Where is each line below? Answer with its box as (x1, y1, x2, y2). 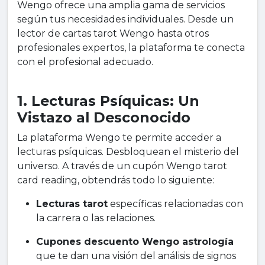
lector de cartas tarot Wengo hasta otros (17, 28, 209, 40)
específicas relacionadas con (108, 198, 243, 210)
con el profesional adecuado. (17, 56, 153, 68)
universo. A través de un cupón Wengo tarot (17, 160, 227, 172)
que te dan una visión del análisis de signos (36, 250, 236, 262)
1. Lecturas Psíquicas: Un (17, 92, 199, 110)
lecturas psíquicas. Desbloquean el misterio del (17, 146, 239, 158)
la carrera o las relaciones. (36, 212, 156, 224)
